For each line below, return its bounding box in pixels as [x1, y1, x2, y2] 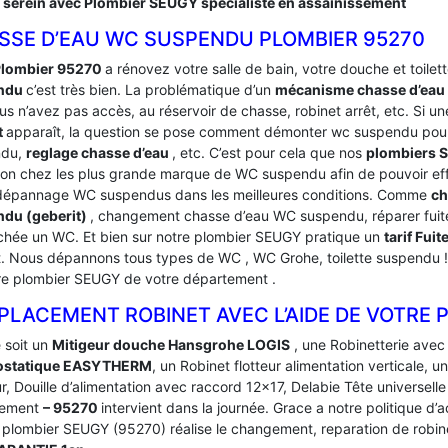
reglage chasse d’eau [26, 144, 172, 161]
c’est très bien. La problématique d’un [26, 81, 275, 98]
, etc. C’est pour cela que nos [172, 144, 366, 161]
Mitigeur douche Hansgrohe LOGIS [52, 336, 290, 353]
